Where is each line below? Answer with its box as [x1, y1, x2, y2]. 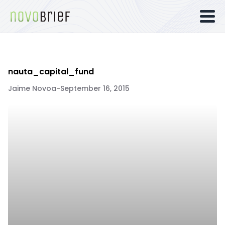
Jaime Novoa [8, 83, 56, 93]
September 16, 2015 [60, 83, 130, 93]
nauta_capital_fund [8, 66, 94, 77]
